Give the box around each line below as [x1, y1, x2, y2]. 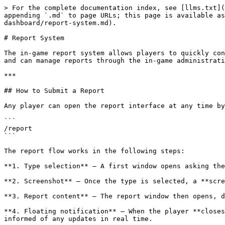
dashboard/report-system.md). [4, 19, 117, 27]
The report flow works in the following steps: [4, 147, 185, 155]
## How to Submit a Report [4, 87, 104, 94]
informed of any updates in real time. [4, 215, 153, 222]
